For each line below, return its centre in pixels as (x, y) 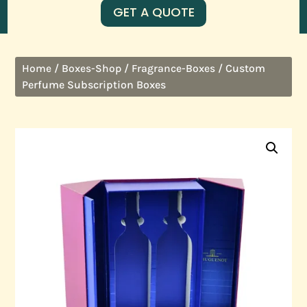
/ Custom (241, 68)
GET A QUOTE (153, 12)
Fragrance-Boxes (174, 68)
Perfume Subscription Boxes (94, 84)
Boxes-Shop (92, 68)
